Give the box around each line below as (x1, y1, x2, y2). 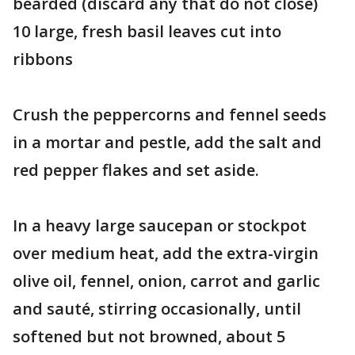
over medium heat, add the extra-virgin (13, 242, 319, 264)
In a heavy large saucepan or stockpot (13, 215, 307, 236)
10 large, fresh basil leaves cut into (13, 21, 281, 42)
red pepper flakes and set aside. (13, 159, 259, 181)
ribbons (13, 48, 73, 70)
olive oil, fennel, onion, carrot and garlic (13, 270, 320, 292)
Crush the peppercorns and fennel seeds (13, 104, 326, 125)
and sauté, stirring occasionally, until (13, 298, 301, 319)
